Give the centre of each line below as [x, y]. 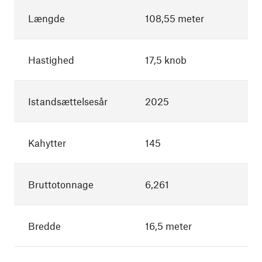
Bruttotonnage [61, 184]
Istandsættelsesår [68, 101]
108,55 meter [175, 18]
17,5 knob [166, 59]
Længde [46, 18]
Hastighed [51, 59]
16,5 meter [168, 225]
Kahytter [47, 142]
